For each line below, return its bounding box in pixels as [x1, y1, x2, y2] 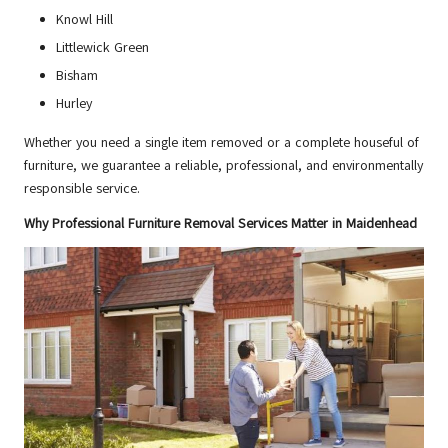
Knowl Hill [56, 10, 113, 30]
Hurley [56, 94, 92, 114]
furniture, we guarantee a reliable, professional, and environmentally [24, 156, 423, 176]
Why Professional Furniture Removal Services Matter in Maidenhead [24, 214, 417, 234]
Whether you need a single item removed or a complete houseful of [24, 133, 419, 153]
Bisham [56, 66, 98, 86]
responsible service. [24, 179, 140, 199]
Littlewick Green [56, 38, 149, 58]
